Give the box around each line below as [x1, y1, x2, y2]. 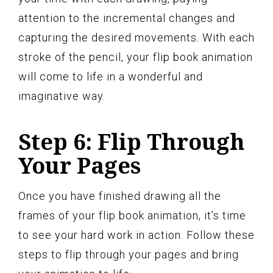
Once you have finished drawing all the [18, 189, 221, 202]
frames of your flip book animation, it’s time [18, 208, 246, 222]
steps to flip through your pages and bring [18, 247, 239, 261]
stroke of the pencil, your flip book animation [18, 50, 253, 63]
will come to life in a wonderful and [18, 69, 203, 83]
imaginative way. [18, 89, 105, 102]
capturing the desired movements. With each [18, 30, 255, 44]
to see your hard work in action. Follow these [18, 228, 255, 241]
